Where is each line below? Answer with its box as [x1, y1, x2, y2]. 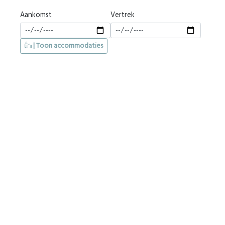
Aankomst [20, 9, 52, 21]
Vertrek [110, 9, 135, 21]
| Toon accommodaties [32, 40, 103, 52]
